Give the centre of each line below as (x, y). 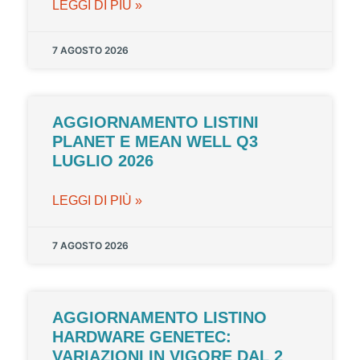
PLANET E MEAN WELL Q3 (155, 142)
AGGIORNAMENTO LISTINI (155, 123)
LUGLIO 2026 (103, 161)
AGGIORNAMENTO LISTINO (160, 318)
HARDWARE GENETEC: (142, 337)
